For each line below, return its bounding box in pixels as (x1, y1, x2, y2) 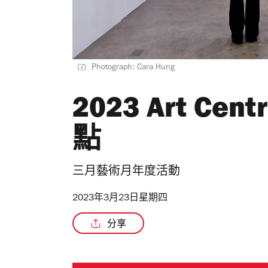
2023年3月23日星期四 (72, 194, 167, 204)
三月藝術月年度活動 (72, 167, 180, 179)
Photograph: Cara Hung (92, 64, 175, 73)
